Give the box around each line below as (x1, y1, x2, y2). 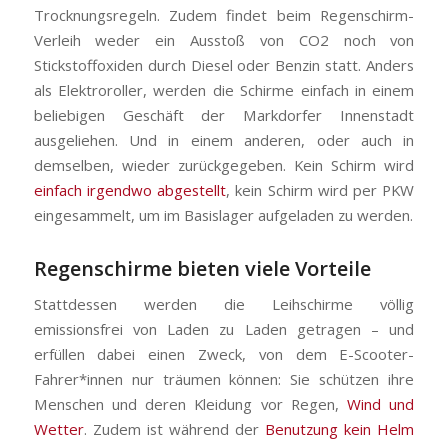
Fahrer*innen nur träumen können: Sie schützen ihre (33, 369, 415, 390)
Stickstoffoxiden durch (33, 54, 191, 75)
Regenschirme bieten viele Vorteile (33, 254, 371, 282)
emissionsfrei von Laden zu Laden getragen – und (33, 319, 415, 340)
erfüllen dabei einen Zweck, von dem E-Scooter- (33, 344, 415, 365)
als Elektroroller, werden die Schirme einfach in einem (33, 79, 415, 100)
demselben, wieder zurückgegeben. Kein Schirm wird (33, 154, 415, 175)
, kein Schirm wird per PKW (226, 179, 415, 200)
